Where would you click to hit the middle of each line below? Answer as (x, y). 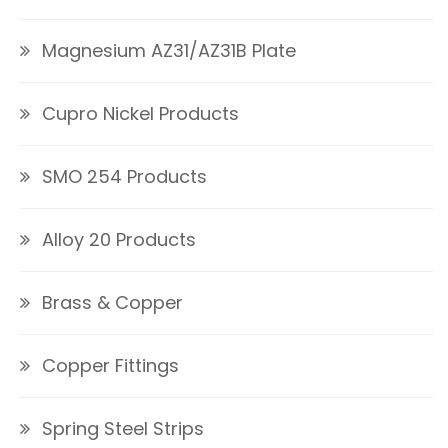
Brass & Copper (112, 303)
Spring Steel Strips (123, 429)
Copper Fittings (110, 366)
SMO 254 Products (124, 177)
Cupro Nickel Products (140, 114)
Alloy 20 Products (119, 240)
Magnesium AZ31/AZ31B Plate (169, 51)
